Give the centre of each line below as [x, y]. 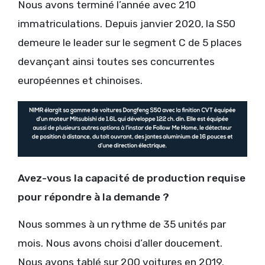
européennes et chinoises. [80, 80]
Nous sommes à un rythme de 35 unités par [122, 224]
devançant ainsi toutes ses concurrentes [116, 61]
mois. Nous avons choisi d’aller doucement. [120, 243]
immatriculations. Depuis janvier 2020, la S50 [127, 23]
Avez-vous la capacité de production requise [132, 178]
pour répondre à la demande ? [93, 197]
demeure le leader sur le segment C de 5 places [130, 42]
